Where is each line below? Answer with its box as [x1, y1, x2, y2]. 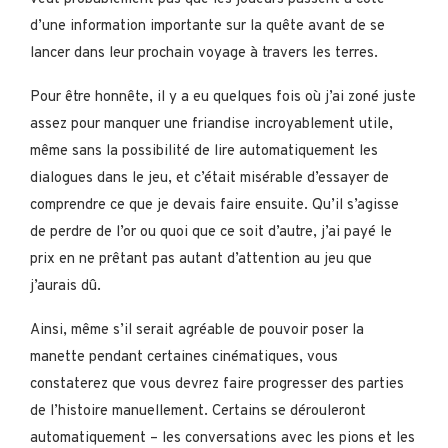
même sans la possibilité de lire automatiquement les [30, 141, 378, 161]
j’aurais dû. [30, 276, 101, 296]
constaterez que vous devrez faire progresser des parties [30, 374, 404, 394]
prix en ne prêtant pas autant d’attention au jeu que [30, 249, 372, 269]
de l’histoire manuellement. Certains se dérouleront [30, 401, 366, 421]
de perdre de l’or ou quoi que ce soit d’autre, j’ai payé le [30, 222, 392, 242]
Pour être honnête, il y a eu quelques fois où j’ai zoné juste [30, 87, 416, 107]
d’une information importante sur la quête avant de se [30, 16, 385, 36]
